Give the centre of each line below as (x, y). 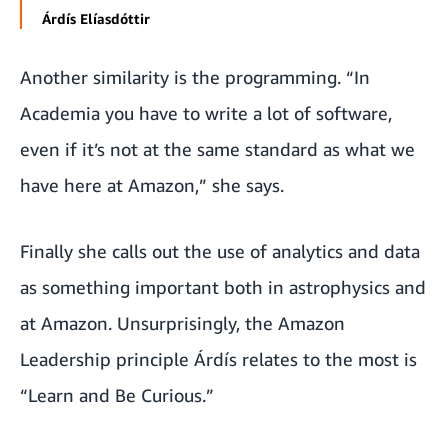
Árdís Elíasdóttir (96, 18)
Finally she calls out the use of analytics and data (220, 250)
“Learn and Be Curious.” (117, 394)
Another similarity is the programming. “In (195, 76)
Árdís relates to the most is (303, 358)
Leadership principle (104, 358)
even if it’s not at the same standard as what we (217, 148)
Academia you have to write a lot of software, (206, 112)
